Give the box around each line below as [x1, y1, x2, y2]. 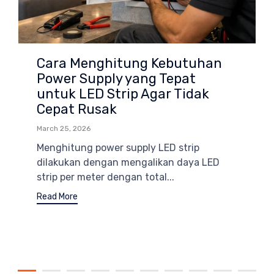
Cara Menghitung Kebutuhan [37, 54, 222, 72]
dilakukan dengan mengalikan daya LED [37, 156, 220, 168]
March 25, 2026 [37, 124, 91, 133]
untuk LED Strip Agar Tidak [37, 85, 209, 102]
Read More [37, 191, 78, 202]
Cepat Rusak [37, 100, 117, 117]
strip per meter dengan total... [37, 171, 174, 183]
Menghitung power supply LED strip [37, 141, 199, 154]
